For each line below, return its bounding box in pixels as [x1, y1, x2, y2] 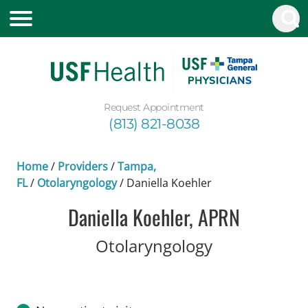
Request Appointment [104, 100, 204, 113]
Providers [58, 158, 108, 174]
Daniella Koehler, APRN [68, 201, 240, 232]
